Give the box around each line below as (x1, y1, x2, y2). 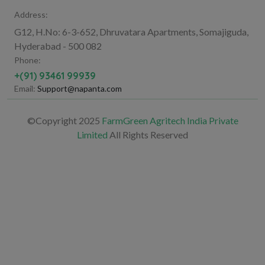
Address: (14, 9, 48, 20)
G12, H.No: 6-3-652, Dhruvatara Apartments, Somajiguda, (14, 26, 248, 38)
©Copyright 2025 (27, 115, 102, 127)
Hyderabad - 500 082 (14, 40, 102, 52)
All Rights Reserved (108, 129, 188, 141)
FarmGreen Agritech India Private (101, 115, 238, 127)
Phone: (14, 55, 41, 66)
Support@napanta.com (37, 83, 122, 94)
